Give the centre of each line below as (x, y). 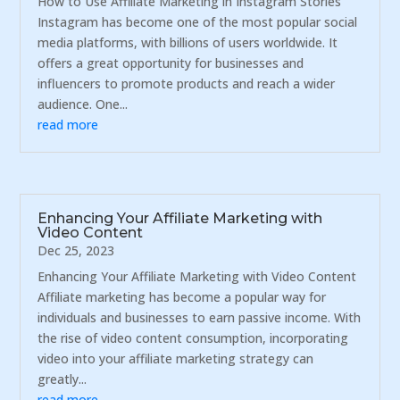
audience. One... (83, 104)
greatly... (62, 379)
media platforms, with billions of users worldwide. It (188, 43)
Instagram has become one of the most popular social (198, 22)
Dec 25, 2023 (76, 251)
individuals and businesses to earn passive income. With (200, 318)
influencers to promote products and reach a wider (187, 84)
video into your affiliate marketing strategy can (176, 359)
